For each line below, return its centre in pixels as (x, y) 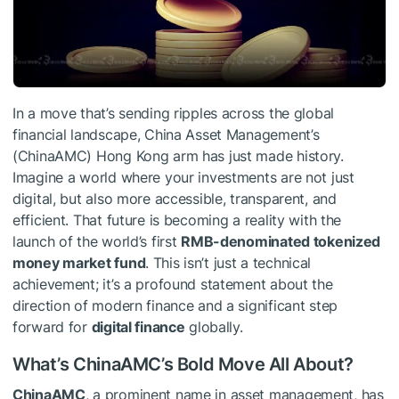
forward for (52, 326)
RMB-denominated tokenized (281, 241)
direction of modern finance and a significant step (175, 305)
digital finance (138, 326)
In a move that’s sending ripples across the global (174, 113)
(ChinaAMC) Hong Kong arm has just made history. (178, 155)
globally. (214, 326)
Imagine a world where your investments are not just (183, 177)
